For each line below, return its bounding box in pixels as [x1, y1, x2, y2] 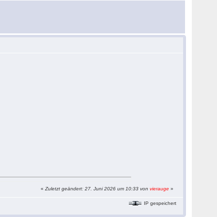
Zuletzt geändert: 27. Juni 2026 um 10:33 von [45, 186, 150, 191]
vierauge [150, 186, 170, 191]
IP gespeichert [142, 200, 177, 206]
